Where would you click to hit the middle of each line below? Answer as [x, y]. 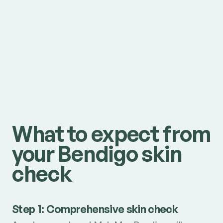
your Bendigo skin [97, 153]
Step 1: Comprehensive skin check [95, 209]
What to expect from [111, 133]
